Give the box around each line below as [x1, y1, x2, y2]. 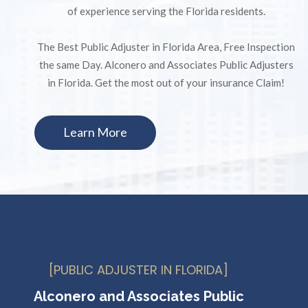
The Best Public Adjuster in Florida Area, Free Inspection [37, 40, 295, 53]
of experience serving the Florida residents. [67, 4, 265, 17]
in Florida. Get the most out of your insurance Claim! [47, 76, 285, 89]
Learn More [63, 124, 127, 140]
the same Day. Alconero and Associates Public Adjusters [38, 58, 294, 71]
